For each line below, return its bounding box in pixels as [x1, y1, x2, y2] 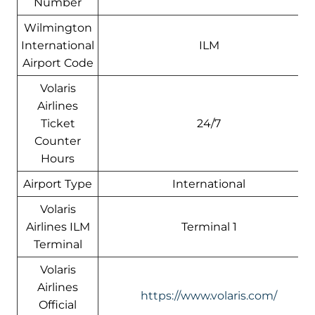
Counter [34, 134, 81, 148]
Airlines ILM [25, 219, 90, 233]
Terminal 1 [181, 219, 237, 233]
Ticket [40, 116, 75, 130]
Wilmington [23, 20, 92, 34]
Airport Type [23, 176, 92, 191]
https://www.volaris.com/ [141, 288, 277, 302]
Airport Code [22, 56, 94, 70]
